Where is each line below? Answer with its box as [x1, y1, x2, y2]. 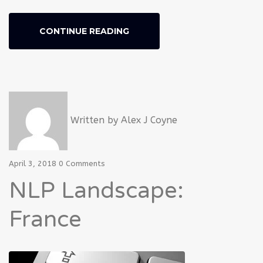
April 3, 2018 [9, 159, 56, 168]
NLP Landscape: [9, 177, 184, 204]
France [9, 206, 82, 233]
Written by [68, 114, 121, 126]
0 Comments [59, 159, 105, 168]
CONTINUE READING [39, 26, 129, 36]
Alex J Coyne [121, 114, 177, 126]
